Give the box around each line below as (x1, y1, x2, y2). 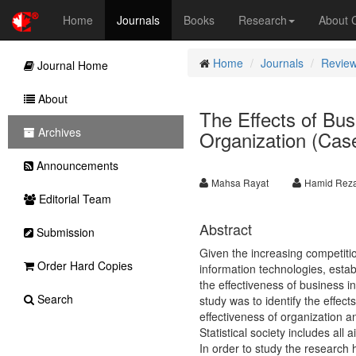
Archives (35, 124, 81, 140)
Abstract (199, 219, 252, 239)
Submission (33, 224, 95, 240)
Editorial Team (36, 191, 111, 207)
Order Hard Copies (34, 257, 133, 273)
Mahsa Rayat (211, 176, 269, 189)
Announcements (33, 157, 118, 173)
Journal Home (34, 57, 108, 73)
